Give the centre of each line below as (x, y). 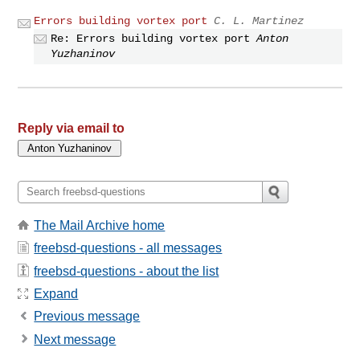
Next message (75, 339)
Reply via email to (72, 128)
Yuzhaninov (83, 53)
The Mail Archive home (100, 225)
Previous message (87, 317)
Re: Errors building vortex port (151, 38)
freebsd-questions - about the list (127, 271)
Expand (56, 293)
